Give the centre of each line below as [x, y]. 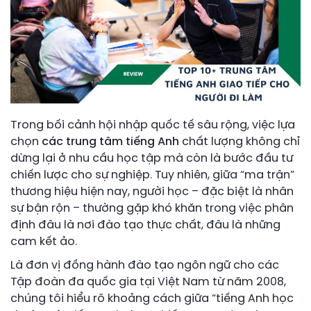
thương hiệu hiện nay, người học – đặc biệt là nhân [152, 192]
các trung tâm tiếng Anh [110, 142]
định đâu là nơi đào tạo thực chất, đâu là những [145, 226]
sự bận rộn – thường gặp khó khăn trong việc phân [152, 209]
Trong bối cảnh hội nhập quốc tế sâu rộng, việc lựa [153, 126]
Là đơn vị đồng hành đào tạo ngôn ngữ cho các [145, 266]
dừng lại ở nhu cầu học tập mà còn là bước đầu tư [152, 159]
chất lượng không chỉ [239, 142]
